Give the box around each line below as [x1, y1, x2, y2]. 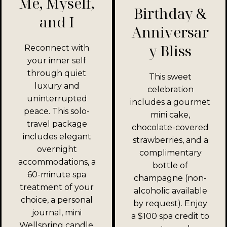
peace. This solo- [24, 106, 90, 117]
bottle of [153, 161, 188, 171]
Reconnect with [24, 43, 89, 53]
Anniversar [132, 22, 209, 42]
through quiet [27, 68, 86, 79]
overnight [36, 144, 77, 155]
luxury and [34, 81, 80, 91]
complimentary [139, 148, 202, 158]
